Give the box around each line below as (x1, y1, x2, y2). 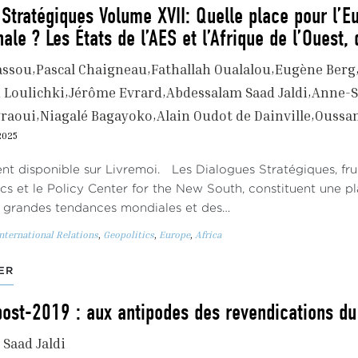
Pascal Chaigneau (36, 61, 147, 78)
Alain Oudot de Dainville (157, 107, 311, 124)
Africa (195, 229, 221, 241)
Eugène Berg (275, 61, 356, 78)
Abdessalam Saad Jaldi (166, 84, 308, 101)
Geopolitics (103, 229, 154, 241)
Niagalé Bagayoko (40, 107, 153, 124)
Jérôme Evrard (69, 84, 162, 101)
